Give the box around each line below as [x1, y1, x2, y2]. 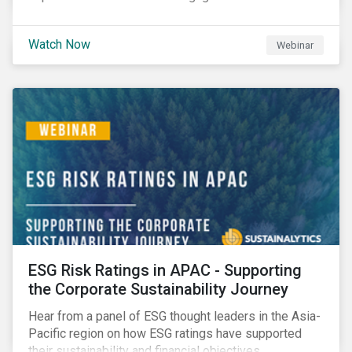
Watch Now [28, 36, 90, 52]
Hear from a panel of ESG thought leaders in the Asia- [28, 309, 321, 324]
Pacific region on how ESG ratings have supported [28, 326, 302, 341]
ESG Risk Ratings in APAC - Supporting [28, 261, 302, 280]
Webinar [277, 38, 314, 51]
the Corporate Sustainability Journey [28, 280, 288, 299]
